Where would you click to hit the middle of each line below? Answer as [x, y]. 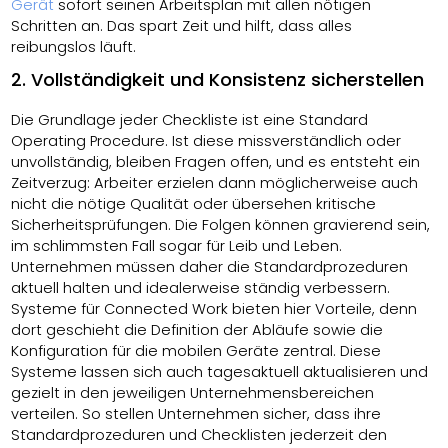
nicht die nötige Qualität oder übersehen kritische [194, 203]
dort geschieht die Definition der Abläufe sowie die [197, 329]
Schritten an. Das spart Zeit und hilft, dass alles [182, 25]
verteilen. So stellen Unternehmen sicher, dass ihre [196, 413]
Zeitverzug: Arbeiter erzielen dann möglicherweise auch [215, 182]
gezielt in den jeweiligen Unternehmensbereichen [193, 392]
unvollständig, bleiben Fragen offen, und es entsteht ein [216, 161]
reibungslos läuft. [74, 46]
